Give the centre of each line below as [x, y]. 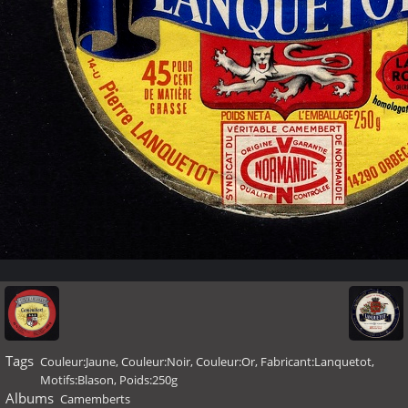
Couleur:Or [225, 362]
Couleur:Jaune [78, 362]
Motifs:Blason [77, 380]
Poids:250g [148, 380]
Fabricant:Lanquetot [316, 362]
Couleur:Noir [156, 362]
